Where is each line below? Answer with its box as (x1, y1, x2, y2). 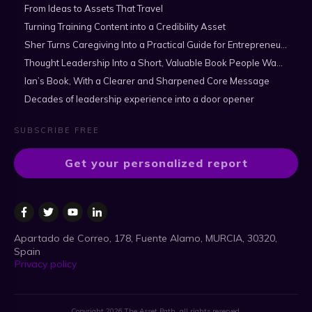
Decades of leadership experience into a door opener (24, 93, 254, 104)
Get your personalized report (64, 156, 248, 170)
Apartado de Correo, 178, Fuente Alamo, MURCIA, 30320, (14, 232, 277, 244)
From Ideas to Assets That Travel (24, 3, 163, 14)
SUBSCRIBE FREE (14, 125, 100, 135)
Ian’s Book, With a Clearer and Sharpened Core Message (24, 75, 270, 86)
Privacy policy (15, 258, 77, 270)
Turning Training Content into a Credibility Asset (24, 21, 226, 32)
